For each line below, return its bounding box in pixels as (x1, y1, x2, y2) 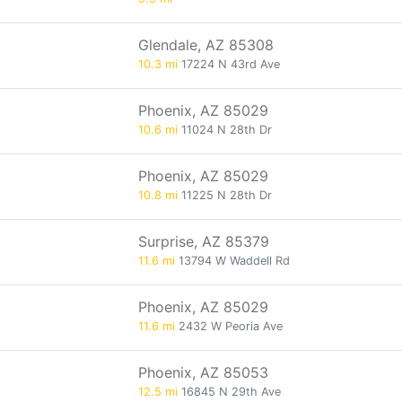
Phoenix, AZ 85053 (138, 363, 268, 381)
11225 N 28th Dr (178, 188, 272, 202)
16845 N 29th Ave (178, 385, 281, 398)
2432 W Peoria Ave (175, 319, 283, 333)
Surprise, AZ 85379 (138, 232, 269, 250)
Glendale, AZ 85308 (138, 36, 274, 54)
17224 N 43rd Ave (178, 57, 280, 71)
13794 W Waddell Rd (175, 254, 290, 267)
